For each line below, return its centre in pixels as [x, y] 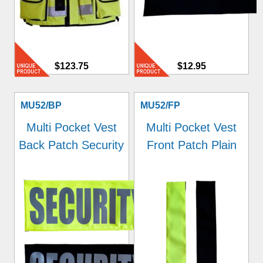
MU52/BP [41, 105]
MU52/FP [161, 105]
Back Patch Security [72, 145]
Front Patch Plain [191, 145]
